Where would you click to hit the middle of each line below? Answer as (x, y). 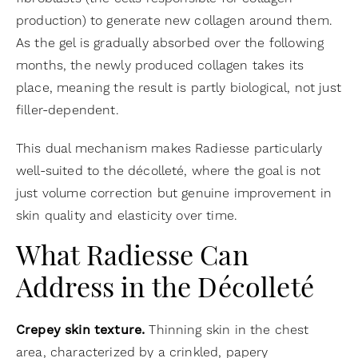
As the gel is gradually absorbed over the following (170, 43)
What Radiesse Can (132, 258)
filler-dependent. (68, 110)
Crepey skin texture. (81, 330)
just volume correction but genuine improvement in (174, 193)
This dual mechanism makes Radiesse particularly (169, 148)
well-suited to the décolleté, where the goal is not (169, 171)
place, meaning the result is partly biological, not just (179, 88)
